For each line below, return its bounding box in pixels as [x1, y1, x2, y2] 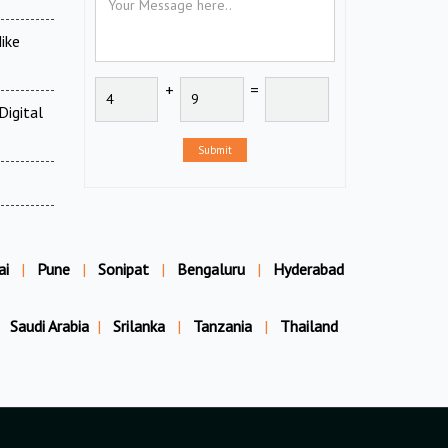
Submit [197, 143, 232, 158]
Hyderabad [273, 258, 344, 279]
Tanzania [193, 315, 256, 336]
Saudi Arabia [10, 315, 89, 336]
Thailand [280, 315, 338, 336]
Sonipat [98, 258, 149, 279]
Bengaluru [177, 258, 245, 279]
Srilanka [113, 315, 169, 336]
